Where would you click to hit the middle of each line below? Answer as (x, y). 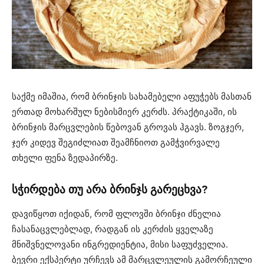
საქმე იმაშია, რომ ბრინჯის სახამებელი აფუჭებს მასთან (132, 96)
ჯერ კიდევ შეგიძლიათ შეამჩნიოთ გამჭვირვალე (116, 142)
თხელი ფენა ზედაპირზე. (65, 157)
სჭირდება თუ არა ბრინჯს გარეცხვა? (110, 189)
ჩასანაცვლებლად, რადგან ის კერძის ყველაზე (113, 229)
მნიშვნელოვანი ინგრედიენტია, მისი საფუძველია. (120, 244)
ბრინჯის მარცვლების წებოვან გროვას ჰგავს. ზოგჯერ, (128, 127)
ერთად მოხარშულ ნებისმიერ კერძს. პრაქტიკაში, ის (124, 111)
